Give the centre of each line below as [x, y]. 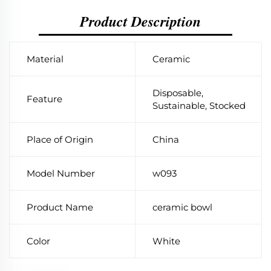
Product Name [60, 207]
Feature [44, 99]
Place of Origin [60, 139]
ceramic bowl [182, 207]
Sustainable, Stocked [199, 105]
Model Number [61, 173]
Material [45, 59]
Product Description [140, 21]
